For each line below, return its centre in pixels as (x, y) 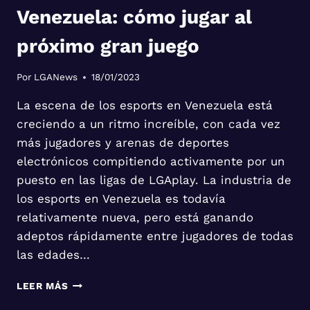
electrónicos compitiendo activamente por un (151, 162)
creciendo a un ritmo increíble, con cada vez (148, 124)
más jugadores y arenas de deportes (123, 143)
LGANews (56, 77)
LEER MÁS (43, 286)
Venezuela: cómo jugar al (134, 17)
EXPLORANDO (102, 283)
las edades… (53, 255)
